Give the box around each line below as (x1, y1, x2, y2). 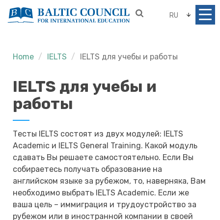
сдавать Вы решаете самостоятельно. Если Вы (13, 153, 194, 162)
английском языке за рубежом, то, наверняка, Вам (13, 176, 206, 186)
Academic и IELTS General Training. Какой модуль (13, 141, 198, 150)
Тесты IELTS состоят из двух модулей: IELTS (13, 129, 184, 138)
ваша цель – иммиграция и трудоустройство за (13, 200, 197, 209)
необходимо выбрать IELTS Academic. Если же (13, 188, 190, 197)
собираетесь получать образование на (13, 165, 163, 174)
